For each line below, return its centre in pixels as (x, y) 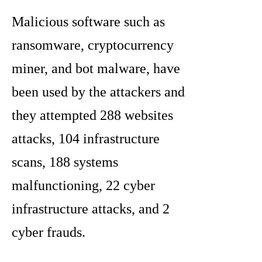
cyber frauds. (49, 232)
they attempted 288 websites (92, 116)
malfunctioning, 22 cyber (83, 186)
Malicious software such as (88, 22)
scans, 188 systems (65, 162)
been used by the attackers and (98, 92)
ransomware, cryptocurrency (93, 45)
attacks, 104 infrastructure (86, 139)
